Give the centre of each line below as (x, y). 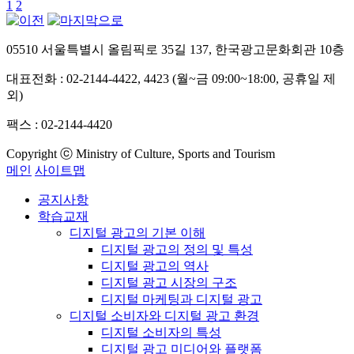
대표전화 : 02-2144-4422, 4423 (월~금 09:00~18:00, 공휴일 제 (171, 79)
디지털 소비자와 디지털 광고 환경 (164, 316)
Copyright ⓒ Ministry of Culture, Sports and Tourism (141, 154)
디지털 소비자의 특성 (161, 333)
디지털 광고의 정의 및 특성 (177, 250)
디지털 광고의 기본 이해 (137, 233)
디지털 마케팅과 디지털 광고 (182, 299)
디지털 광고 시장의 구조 (169, 283)
